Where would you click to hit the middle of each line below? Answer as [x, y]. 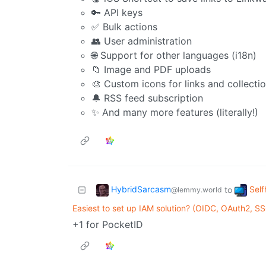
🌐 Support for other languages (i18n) [174, 56]
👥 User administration [142, 41]
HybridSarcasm [141, 189]
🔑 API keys [117, 13]
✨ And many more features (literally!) [175, 113]
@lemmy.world [197, 190]
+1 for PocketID [108, 225]
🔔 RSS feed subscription [147, 98]
